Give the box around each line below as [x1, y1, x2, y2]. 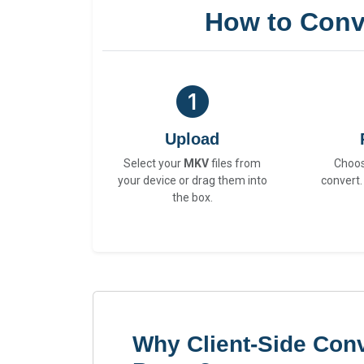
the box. [171, 191, 213, 205]
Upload [165, 130, 220, 149]
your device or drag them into [117, 174, 267, 188]
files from [209, 157, 262, 171]
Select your [123, 157, 184, 171]
